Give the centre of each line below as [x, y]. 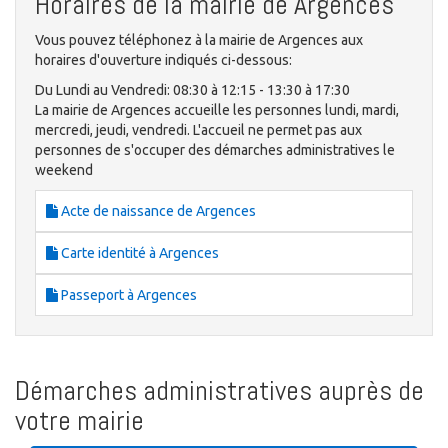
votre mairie [79, 420]
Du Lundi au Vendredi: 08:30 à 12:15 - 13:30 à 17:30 [192, 89]
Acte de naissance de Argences [157, 210]
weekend [64, 169]
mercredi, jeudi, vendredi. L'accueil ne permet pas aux [198, 129]
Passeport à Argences [127, 294]
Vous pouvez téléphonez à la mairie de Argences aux [199, 39]
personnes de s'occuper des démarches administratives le [215, 149]
